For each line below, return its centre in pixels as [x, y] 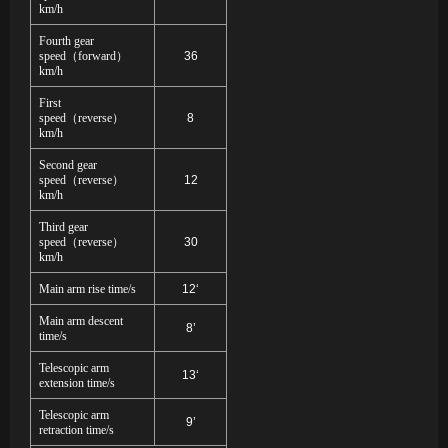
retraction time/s [76, 430]
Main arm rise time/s [87, 289]
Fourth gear [66, 41]
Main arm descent [81, 321]
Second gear [68, 165]
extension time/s [77, 383]
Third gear [63, 227]
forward [97, 56]
